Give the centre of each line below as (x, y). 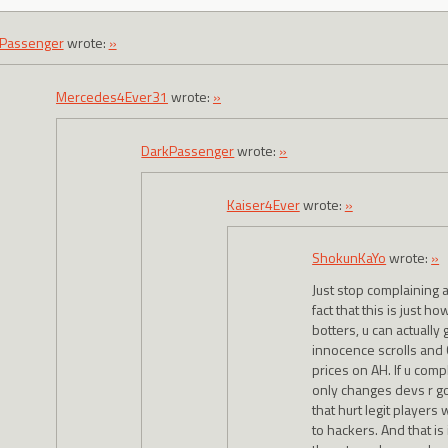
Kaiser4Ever (263, 204)
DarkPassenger (188, 150)
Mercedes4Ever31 (111, 96)
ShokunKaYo (349, 258)
